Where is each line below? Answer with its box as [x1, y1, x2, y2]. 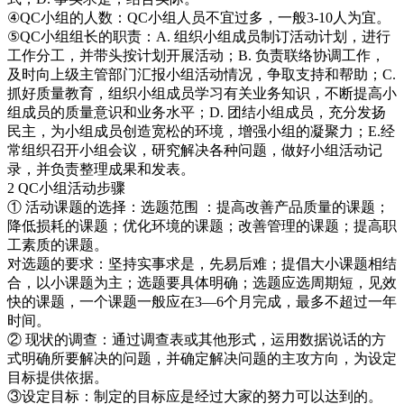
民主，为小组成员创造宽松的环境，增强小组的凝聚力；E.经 [7, 123, 395, 139]
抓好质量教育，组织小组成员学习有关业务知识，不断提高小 [7, 85, 397, 101]
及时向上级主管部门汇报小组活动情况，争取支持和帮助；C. [7, 66, 396, 82]
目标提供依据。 [7, 369, 108, 385]
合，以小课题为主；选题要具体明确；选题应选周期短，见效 [7, 274, 397, 290]
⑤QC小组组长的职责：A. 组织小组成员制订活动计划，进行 [7, 28, 390, 44]
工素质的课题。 [7, 236, 108, 252]
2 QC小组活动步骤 [7, 179, 125, 196]
